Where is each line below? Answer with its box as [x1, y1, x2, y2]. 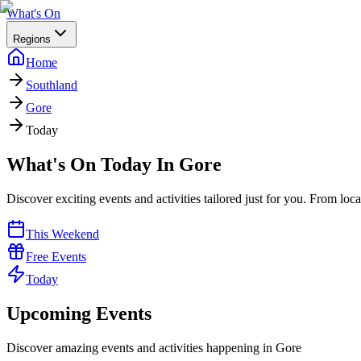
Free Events [26, 249, 86, 263]
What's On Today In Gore [6, 153, 222, 175]
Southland [26, 78, 77, 92]
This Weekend [26, 226, 99, 241]
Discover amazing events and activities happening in [6, 340, 276, 355]
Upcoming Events [6, 302, 151, 324]
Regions [13, 33, 51, 45]
